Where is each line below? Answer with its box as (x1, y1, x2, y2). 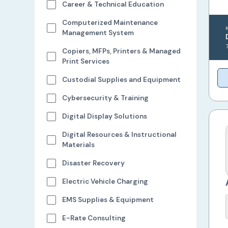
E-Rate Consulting (62, 214, 126, 222)
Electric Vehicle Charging (62, 177, 149, 186)
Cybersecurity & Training (62, 94, 149, 102)
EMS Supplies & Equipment (62, 195, 154, 204)
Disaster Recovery (62, 159, 125, 167)
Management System (62, 28, 134, 37)
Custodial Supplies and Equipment (62, 75, 181, 84)
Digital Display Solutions (62, 112, 148, 121)
